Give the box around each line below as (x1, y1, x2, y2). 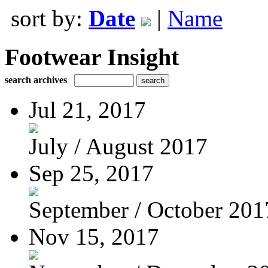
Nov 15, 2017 (29, 223, 159, 249)
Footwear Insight (5, 43, 179, 71)
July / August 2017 (29, 133, 208, 159)
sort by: (11, 5, 89, 31)
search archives (5, 74, 67, 85)
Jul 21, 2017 (29, 96, 146, 123)
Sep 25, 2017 (29, 160, 154, 186)
